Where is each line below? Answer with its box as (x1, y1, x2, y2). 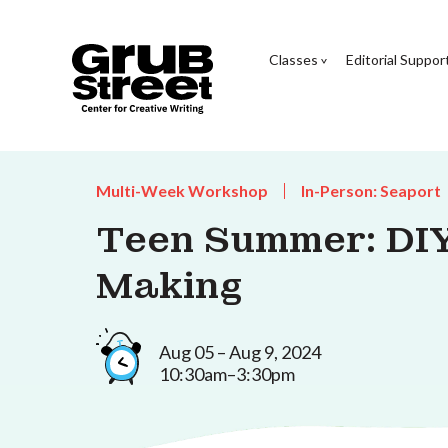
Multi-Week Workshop (96, 181, 268, 200)
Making (96, 263, 243, 309)
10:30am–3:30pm (159, 362, 295, 385)
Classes (268, 50, 318, 68)
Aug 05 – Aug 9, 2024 (159, 340, 321, 363)
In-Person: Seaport (301, 181, 441, 200)
